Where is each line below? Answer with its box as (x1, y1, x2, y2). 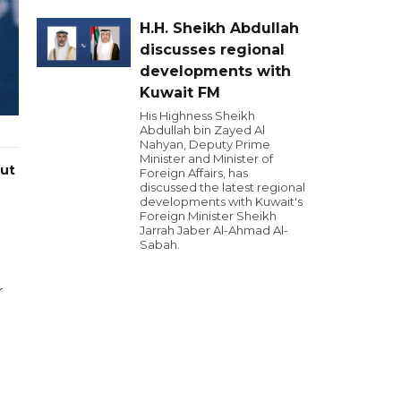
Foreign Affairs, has (140, 166, 248, 180)
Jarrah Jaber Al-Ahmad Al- (140, 223, 288, 237)
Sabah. (140, 237, 180, 252)
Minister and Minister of (140, 151, 273, 166)
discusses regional (140, 41, 285, 58)
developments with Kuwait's (140, 194, 303, 209)
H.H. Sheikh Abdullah (140, 20, 299, 37)
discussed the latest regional (140, 180, 305, 194)
